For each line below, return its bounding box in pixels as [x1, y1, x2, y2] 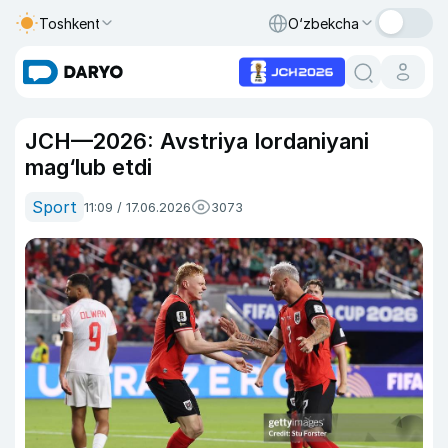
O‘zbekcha [288, 14, 359, 32]
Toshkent [39, 14, 101, 32]
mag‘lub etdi [25, 154, 152, 180]
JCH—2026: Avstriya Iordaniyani [25, 128, 369, 154]
